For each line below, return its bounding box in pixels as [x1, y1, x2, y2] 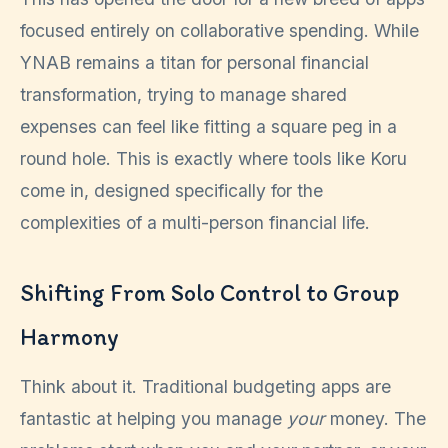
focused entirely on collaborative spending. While [20, 20, 419, 42]
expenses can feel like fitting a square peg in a [20, 116, 397, 138]
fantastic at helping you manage [20, 408, 287, 430]
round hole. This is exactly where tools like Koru [20, 148, 407, 170]
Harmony [20, 322, 119, 352]
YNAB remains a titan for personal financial [20, 52, 369, 74]
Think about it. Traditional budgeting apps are [20, 376, 391, 398]
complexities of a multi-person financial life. [20, 212, 370, 234]
